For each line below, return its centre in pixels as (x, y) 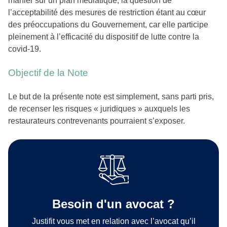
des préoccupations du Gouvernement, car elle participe (108, 25)
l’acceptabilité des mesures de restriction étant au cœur (107, 13)
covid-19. (25, 49)
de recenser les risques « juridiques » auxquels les (99, 109)
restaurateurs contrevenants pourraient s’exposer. (97, 121)
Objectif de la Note (48, 73)
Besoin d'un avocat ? (113, 204)
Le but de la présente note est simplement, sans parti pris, (111, 97)
